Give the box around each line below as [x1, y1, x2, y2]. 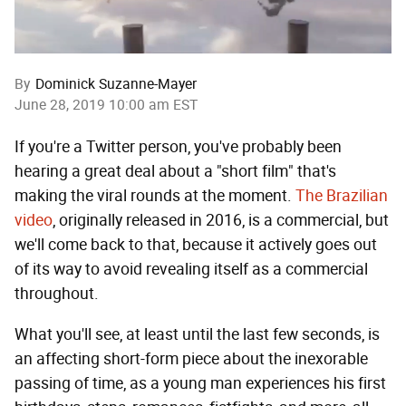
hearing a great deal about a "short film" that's [14, 161, 336, 182]
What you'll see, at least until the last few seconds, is [14, 324, 380, 345]
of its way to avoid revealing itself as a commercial [14, 259, 368, 280]
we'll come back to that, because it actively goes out [14, 235, 377, 256]
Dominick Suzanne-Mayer [35, 75, 197, 93]
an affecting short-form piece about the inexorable [14, 349, 368, 370]
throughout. [14, 284, 99, 304]
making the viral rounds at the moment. [14, 186, 295, 207]
